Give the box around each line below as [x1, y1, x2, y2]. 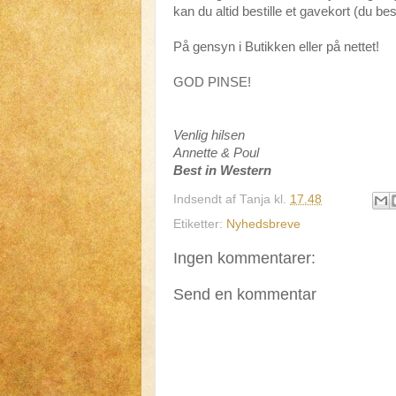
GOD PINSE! [173, 75, 251, 89]
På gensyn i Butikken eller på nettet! [173, 40, 379, 54]
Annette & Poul [173, 146, 259, 160]
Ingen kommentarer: [173, 248, 316, 267]
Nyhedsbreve [226, 217, 301, 231]
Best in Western [173, 164, 271, 178]
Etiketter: [173, 217, 226, 231]
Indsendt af [173, 192, 240, 206]
